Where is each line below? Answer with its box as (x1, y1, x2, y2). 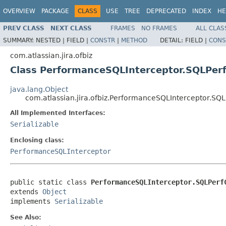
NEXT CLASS (50, 24, 92, 32)
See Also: (10, 213, 41, 221)
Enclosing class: (10, 136, 64, 144)
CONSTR (90, 36, 115, 44)
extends (10, 187, 42, 196)
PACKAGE (41, 8, 69, 15)
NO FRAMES (141, 24, 177, 32)
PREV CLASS (3, 24, 44, 32)
